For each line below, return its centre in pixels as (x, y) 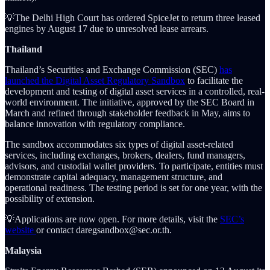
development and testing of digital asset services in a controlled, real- (135, 92)
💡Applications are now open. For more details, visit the (112, 219)
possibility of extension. (50, 199)
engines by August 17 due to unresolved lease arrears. (107, 29)
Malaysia (23, 251)
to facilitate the (214, 81)
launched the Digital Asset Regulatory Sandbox (95, 81)
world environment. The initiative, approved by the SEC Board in (130, 102)
